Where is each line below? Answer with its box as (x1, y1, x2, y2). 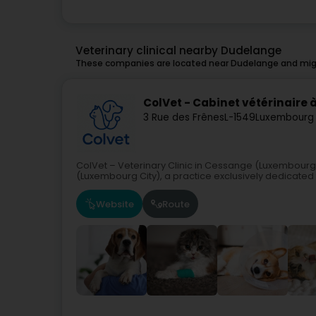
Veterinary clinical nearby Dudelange (75, 43, 281, 59)
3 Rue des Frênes (143, 110, 224, 124)
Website (96, 197, 134, 211)
